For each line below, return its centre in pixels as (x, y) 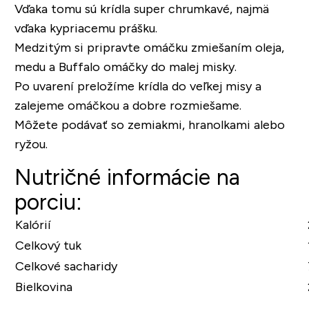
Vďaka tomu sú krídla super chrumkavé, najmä (141, 9)
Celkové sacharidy (66, 267)
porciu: (48, 202)
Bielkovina (43, 287)
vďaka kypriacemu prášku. (86, 29)
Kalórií (33, 225)
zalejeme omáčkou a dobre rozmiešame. (128, 106)
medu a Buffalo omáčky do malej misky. (125, 67)
